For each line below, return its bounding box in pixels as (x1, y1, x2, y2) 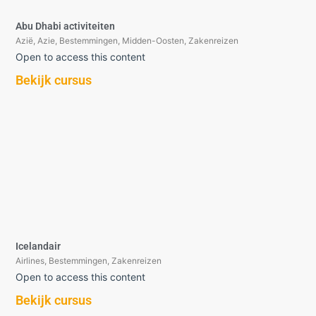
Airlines (16, 255, 45, 266)
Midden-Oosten (122, 35, 185, 46)
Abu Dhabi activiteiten (16, 20, 116, 32)
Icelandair (16, 240, 61, 252)
